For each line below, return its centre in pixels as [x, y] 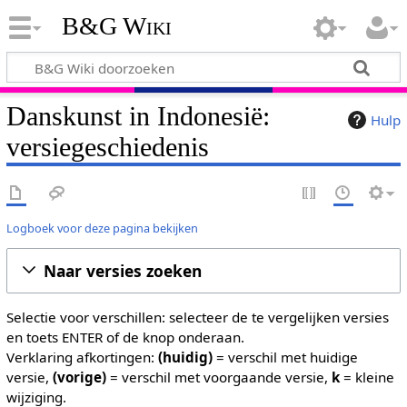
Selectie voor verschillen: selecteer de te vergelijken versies [197, 317]
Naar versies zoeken [122, 270]
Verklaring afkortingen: [82, 357]
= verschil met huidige [285, 357]
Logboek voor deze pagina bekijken [102, 228]
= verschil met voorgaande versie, [218, 377]
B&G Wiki [116, 26]
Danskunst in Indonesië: [138, 116]
